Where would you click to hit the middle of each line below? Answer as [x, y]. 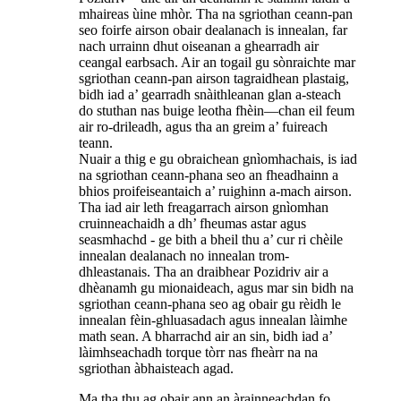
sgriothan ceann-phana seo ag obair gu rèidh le [210, 303]
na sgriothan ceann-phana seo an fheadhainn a [209, 175]
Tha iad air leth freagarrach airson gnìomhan [204, 207]
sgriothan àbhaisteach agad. [156, 368]
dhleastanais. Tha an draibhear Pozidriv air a [204, 271]
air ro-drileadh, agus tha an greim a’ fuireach [203, 126]
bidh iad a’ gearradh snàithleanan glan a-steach [210, 94]
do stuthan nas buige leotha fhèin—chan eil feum [217, 110]
